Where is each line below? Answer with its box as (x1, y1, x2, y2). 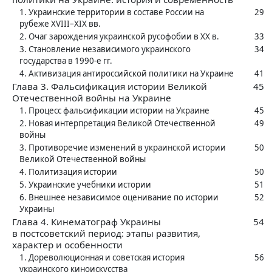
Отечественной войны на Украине (12, 92, 171, 104)
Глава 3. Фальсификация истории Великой (12, 80, 207, 93)
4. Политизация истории (19, 166, 117, 178)
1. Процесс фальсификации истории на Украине (19, 105, 209, 117)
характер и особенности (12, 239, 123, 251)
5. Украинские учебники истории (19, 179, 151, 191)
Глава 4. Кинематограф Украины (12, 216, 161, 228)
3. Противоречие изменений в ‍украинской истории (19, 142, 226, 154)
